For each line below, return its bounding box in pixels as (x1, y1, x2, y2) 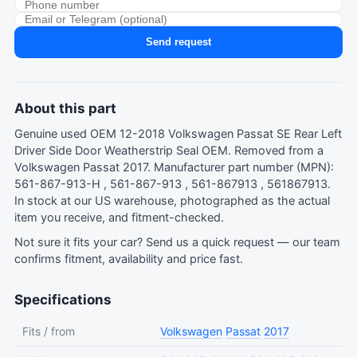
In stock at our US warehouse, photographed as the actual (14, 193, 330, 208)
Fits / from (22, 324, 75, 338)
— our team (274, 234, 340, 249)
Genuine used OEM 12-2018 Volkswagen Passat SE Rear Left (14, 126, 342, 141)
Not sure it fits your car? (14, 234, 146, 249)
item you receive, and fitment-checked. (14, 210, 224, 225)
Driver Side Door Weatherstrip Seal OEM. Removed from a (14, 143, 324, 158)
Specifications (14, 291, 112, 308)
